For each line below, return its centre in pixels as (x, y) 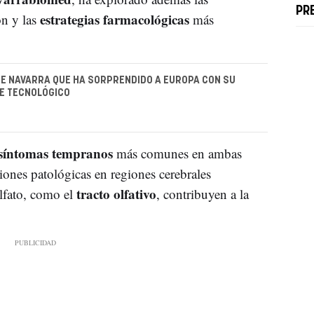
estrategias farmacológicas (114, 19)
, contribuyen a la (202, 194)
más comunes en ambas (177, 153)
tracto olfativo (116, 194)
